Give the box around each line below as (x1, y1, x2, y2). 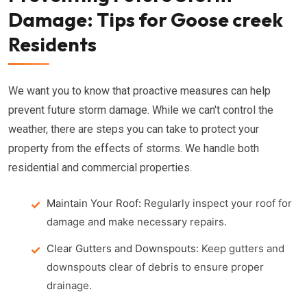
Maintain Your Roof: (47, 197, 141, 210)
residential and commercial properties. (8, 161, 192, 174)
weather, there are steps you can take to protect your (8, 123, 259, 136)
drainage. (47, 279, 92, 292)
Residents (8, 32, 97, 56)
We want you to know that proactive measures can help (8, 84, 271, 97)
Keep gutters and (199, 242, 284, 255)
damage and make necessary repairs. (47, 215, 227, 228)
